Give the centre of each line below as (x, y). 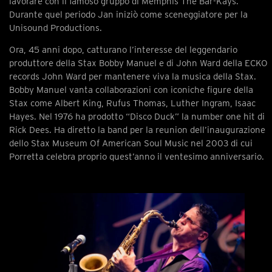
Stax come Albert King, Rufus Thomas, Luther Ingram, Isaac (132, 103)
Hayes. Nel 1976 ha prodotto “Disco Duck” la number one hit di (137, 116)
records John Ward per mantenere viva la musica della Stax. (133, 76)
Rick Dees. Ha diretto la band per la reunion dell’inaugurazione (137, 130)
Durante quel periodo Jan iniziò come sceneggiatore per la (128, 14)
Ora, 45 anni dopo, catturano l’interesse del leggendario (123, 49)
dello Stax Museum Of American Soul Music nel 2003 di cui (131, 143)
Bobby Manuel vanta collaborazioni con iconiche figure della (131, 90)
